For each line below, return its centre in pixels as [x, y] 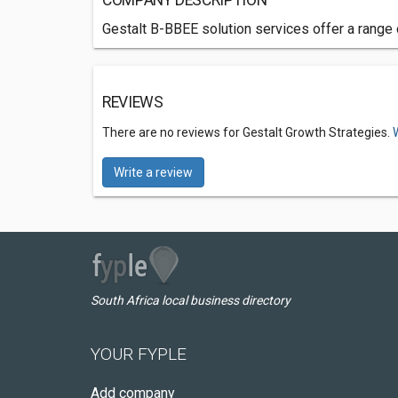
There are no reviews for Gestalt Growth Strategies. [247, 132]
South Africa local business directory [191, 300]
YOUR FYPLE [139, 354]
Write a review [153, 172]
